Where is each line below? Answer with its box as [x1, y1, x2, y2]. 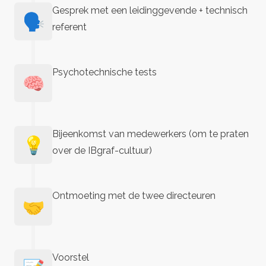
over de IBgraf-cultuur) [52, 145, 152, 156]
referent [52, 21, 87, 33]
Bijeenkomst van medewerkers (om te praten [52, 128, 249, 140]
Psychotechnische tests [52, 66, 157, 78]
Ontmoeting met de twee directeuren [52, 190, 216, 201]
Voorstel [52, 252, 89, 263]
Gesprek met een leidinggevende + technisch [52, 5, 248, 16]
